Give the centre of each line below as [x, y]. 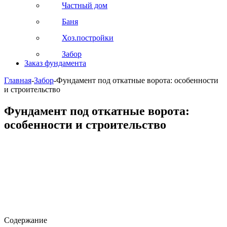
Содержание [26, 220]
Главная [18, 80]
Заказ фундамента [55, 63]
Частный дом [85, 5]
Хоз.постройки [88, 38]
